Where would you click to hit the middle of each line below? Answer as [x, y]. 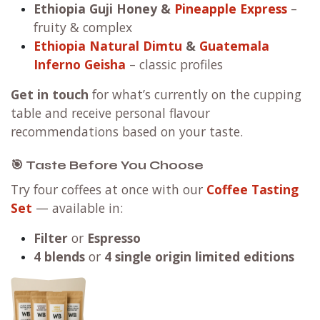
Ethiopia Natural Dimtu [108, 46]
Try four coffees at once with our [109, 190]
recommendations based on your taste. [127, 132]
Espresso [114, 238]
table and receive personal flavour [110, 113]
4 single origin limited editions [199, 257]
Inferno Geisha [80, 65]
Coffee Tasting [252, 190]
